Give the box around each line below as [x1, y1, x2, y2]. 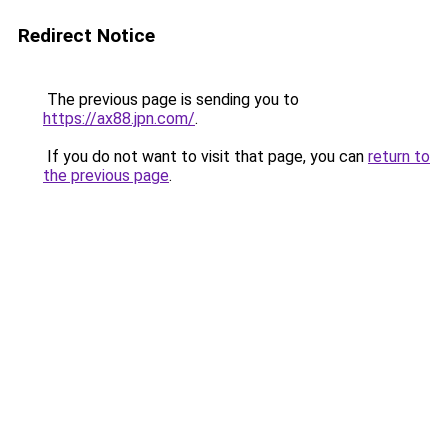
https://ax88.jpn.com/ [43, 109, 195, 128]
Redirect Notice [18, 24, 155, 47]
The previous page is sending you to [43, 90, 299, 109]
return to [368, 147, 430, 166]
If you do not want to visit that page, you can [43, 147, 368, 166]
